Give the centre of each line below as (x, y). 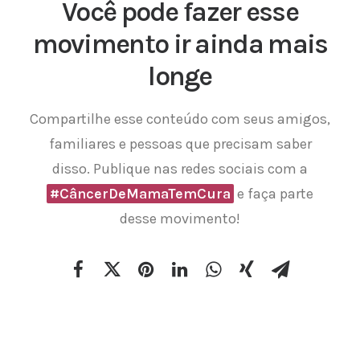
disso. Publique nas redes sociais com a (180, 169)
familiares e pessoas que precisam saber (180, 144)
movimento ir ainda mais (180, 44)
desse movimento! (180, 219)
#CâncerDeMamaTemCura (140, 194)
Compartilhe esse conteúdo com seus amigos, (180, 119)
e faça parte (274, 194)
